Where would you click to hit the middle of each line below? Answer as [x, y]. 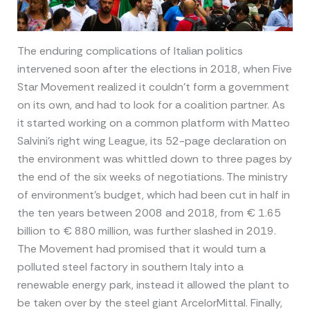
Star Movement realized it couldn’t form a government [153, 87]
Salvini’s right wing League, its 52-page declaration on [152, 141]
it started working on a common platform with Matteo [153, 123]
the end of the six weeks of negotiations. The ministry [152, 177]
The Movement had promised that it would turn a [141, 249]
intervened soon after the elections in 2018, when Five [154, 69]
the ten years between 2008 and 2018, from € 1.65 [149, 213]
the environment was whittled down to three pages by [154, 159]
